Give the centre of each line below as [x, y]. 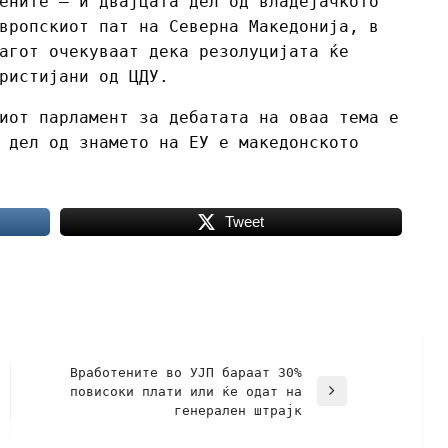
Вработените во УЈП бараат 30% [185, 372]
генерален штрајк [237, 410]
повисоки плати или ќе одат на [185, 391]
